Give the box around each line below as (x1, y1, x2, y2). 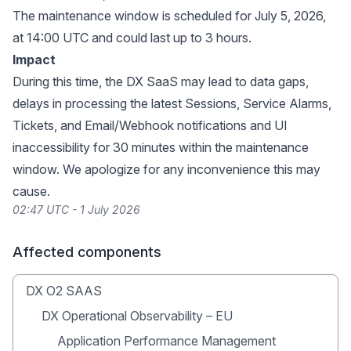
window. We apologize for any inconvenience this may (13, 161, 320, 177)
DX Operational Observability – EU (42, 308, 233, 324)
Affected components (13, 244, 161, 260)
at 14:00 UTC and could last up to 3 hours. (13, 30, 251, 45)
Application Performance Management (57, 333, 276, 349)
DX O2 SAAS (26, 283, 102, 299)
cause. (13, 183, 50, 199)
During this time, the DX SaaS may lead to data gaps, (13, 74, 309, 89)
